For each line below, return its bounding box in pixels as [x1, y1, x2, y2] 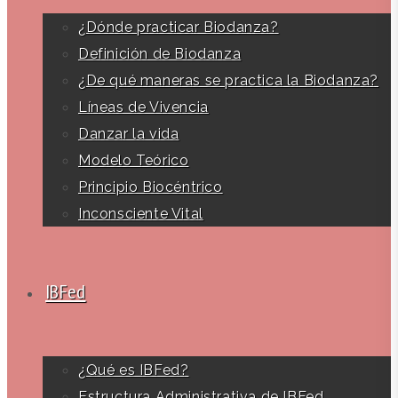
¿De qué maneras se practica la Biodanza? [78, 72, 378, 89]
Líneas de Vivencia [78, 99, 209, 115]
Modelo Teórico [78, 152, 189, 169]
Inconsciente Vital [78, 205, 203, 222]
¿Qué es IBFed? [78, 362, 189, 378]
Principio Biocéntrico [78, 179, 223, 195]
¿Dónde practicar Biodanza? [78, 19, 279, 36]
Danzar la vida [78, 125, 179, 142]
